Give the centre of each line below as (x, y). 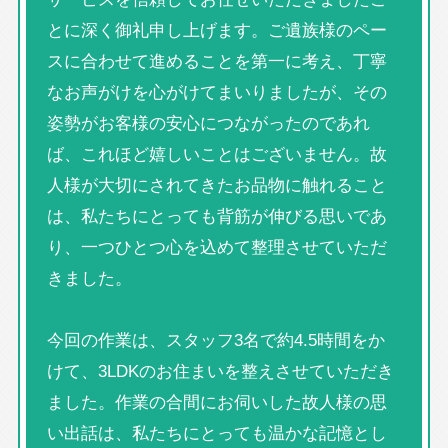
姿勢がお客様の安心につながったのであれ (208, 122)
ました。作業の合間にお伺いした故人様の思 (216, 401)
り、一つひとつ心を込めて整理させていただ (216, 246)
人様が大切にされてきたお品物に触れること (216, 184)
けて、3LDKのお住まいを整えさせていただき (220, 370)
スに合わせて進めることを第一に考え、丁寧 (216, 60)
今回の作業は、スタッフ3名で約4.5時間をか (215, 339)
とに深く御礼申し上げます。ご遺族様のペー (216, 29)
